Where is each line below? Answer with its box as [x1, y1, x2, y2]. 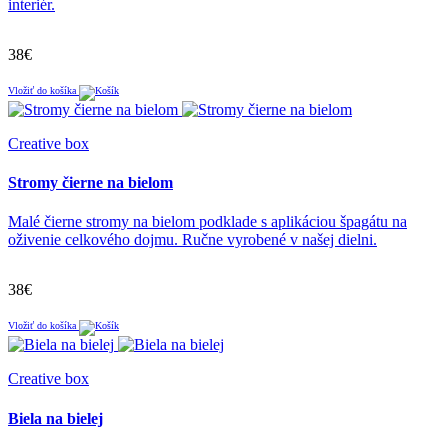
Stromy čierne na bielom [8, 174, 173, 192]
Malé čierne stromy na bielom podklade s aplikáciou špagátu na [8, 213, 407, 231]
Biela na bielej [8, 409, 103, 427]
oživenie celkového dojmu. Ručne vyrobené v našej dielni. [8, 231, 377, 249]
